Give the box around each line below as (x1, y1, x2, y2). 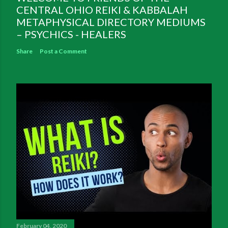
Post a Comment (40, 47, 87, 55)
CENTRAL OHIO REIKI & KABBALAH (16, 4, 188, 16)
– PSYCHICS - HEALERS (16, 28, 126, 41)
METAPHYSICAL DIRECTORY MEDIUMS (16, 16, 206, 28)
